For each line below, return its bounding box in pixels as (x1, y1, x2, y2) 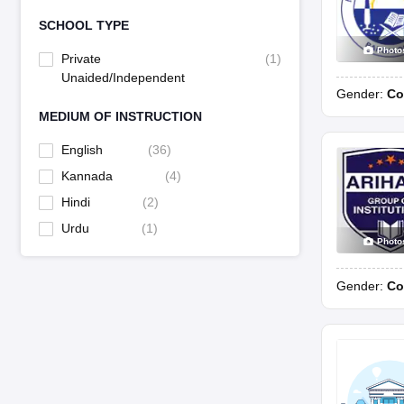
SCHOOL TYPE (38, 18, 129, 33)
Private (60, 51, 101, 67)
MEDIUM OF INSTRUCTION (38, 109, 202, 124)
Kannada (60, 169, 113, 184)
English (60, 142, 103, 158)
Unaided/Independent (60, 70, 185, 86)
